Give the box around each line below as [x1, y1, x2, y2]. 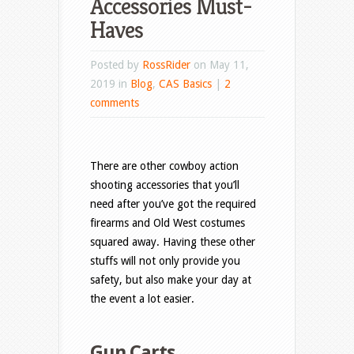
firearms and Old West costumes [90, 217, 245, 230]
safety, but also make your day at [90, 273, 251, 287]
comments [90, 96, 139, 110]
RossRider [142, 58, 190, 72]
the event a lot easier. [90, 292, 194, 306]
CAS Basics [159, 77, 212, 91]
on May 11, [190, 58, 249, 72]
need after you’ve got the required [90, 198, 256, 211]
